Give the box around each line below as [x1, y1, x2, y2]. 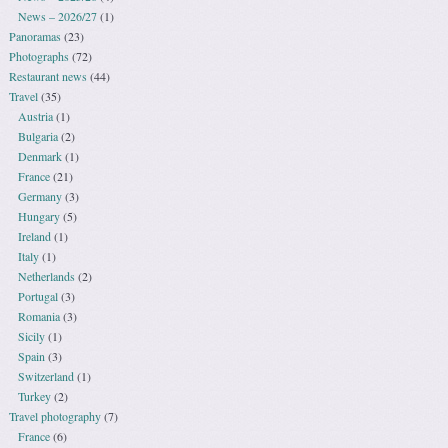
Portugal [17, 288, 58, 305]
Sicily [17, 328, 45, 345]
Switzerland [17, 368, 74, 385]
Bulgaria [17, 128, 58, 145]
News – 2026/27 [17, 8, 97, 25]
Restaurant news [9, 68, 88, 85]
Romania [17, 308, 60, 325]
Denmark [17, 148, 62, 165]
